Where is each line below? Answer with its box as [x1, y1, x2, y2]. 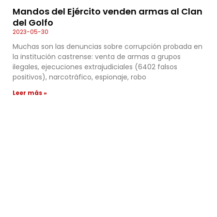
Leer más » [13, 88, 47, 97]
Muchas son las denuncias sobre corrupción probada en [13, 41, 202, 51]
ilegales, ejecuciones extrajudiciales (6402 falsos [13, 62, 177, 72]
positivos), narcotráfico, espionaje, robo [13, 72, 146, 82]
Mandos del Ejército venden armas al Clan [13, 5, 202, 17]
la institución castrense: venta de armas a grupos [13, 51, 181, 62]
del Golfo [13, 16, 53, 29]
